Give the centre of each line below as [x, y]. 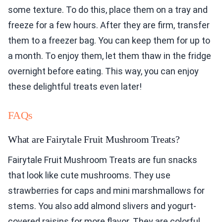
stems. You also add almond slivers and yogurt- [102, 206]
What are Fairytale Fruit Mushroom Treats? [94, 139]
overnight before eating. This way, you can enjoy [103, 71]
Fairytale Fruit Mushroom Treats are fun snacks [103, 160]
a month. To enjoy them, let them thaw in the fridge [110, 55]
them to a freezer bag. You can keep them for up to [109, 40]
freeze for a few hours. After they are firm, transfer [109, 25]
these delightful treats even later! [75, 86]
